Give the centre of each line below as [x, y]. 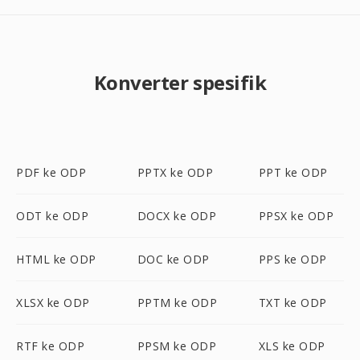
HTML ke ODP [56, 259]
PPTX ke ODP [175, 172]
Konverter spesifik [180, 82]
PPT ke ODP [293, 172]
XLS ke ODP [292, 346]
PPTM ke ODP [177, 303]
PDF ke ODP [51, 172]
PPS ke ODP [292, 259]
